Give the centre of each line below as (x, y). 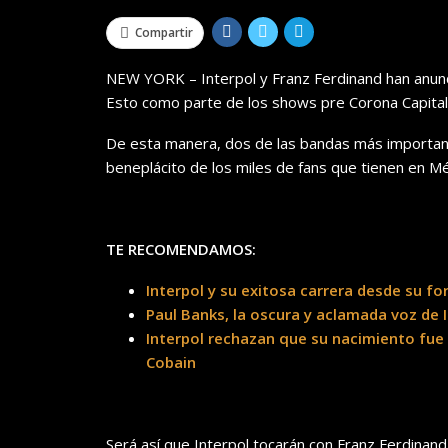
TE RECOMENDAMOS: (181, 249)
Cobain (171, 362)
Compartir (164, 33)
